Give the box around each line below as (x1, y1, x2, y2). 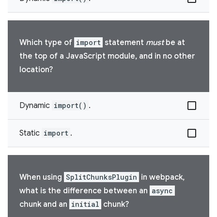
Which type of (19, 38, 74, 47)
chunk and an (19, 200, 69, 209)
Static (19, 128, 42, 138)
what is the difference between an (19, 186, 150, 196)
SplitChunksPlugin (66, 172, 137, 182)
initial (71, 200, 99, 209)
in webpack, (139, 172, 185, 182)
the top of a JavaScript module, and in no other (19, 51, 195, 61)
